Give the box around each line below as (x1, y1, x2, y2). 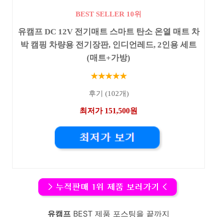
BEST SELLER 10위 (76, 10, 141, 18)
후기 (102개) (88, 90, 129, 98)
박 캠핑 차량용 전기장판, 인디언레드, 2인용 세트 (20, 40, 197, 49)
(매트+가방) (87, 53, 130, 62)
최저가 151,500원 (79, 106, 138, 115)
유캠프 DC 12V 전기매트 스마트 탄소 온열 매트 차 (17, 27, 200, 36)
